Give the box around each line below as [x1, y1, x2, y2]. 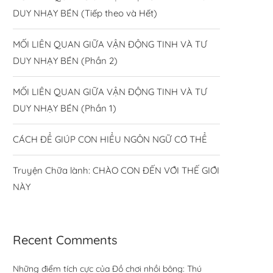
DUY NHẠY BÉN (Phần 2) [13, 54, 118, 66]
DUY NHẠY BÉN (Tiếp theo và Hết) [13, 7, 157, 19]
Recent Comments [13, 232, 117, 247]
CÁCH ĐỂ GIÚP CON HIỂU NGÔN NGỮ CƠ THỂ [13, 133, 207, 145]
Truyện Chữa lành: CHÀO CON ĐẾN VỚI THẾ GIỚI [13, 164, 219, 176]
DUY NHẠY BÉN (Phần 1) [13, 102, 116, 114]
